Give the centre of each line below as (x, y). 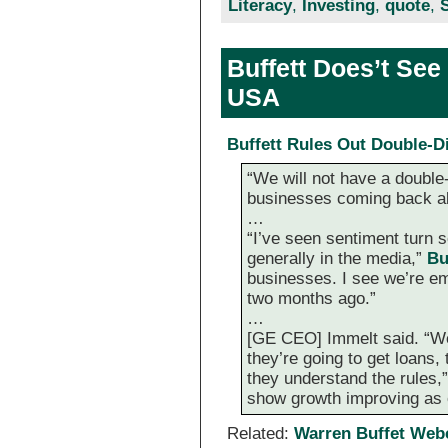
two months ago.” (311, 299)
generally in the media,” (336, 259)
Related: (261, 434)
